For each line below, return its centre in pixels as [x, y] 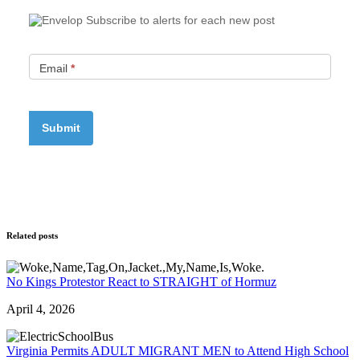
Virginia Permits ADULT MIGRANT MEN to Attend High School [178, 350]
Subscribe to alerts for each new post [180, 20]
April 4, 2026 [41, 309]
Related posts [32, 235]
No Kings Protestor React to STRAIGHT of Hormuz [141, 281]
